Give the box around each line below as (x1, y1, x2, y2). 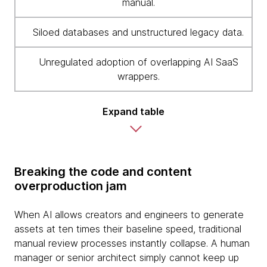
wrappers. (117, 70, 160, 82)
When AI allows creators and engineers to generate (14, 209, 244, 221)
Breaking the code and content (14, 164, 192, 179)
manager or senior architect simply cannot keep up (14, 252, 239, 263)
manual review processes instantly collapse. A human (14, 237, 250, 249)
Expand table (103, 105, 164, 117)
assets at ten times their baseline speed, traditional (14, 223, 241, 235)
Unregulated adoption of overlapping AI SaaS (38, 56, 238, 68)
